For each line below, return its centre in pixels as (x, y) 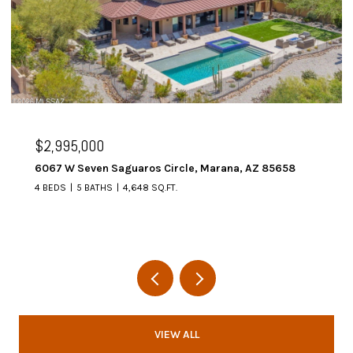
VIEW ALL (176, 334)
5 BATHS (95, 187)
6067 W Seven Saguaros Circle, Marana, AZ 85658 (165, 168)
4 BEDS (50, 187)
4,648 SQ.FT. (150, 187)
